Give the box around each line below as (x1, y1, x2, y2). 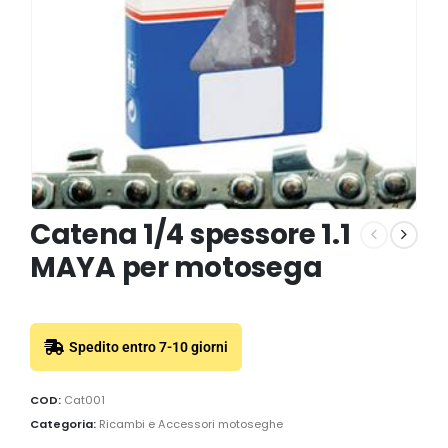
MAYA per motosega (30, 248, 323, 287)
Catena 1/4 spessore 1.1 (30, 215, 351, 254)
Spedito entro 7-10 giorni (69, 338, 228, 355)
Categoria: (30, 415, 99, 432)
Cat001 (64, 392, 105, 409)
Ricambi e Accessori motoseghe (99, 415, 283, 432)
